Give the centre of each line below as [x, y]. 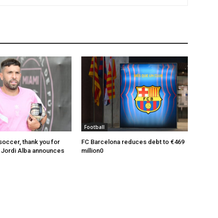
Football [95, 127]
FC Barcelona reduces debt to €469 [133, 142]
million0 [92, 150]
